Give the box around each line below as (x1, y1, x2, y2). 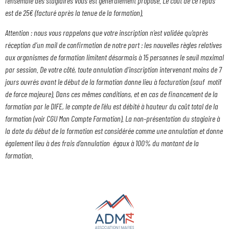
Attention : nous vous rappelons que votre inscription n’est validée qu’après (5, 27, 208, 37)
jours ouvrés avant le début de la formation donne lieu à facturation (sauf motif (5, 76, 221, 86)
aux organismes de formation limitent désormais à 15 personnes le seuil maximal (5, 52, 224, 62)
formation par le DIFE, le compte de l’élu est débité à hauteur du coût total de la (5, 101, 218, 111)
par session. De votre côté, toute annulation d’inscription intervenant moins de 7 (5, 64, 222, 74)
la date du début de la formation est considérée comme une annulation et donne (5, 125, 223, 135)
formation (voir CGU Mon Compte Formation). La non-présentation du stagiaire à (5, 113, 220, 123)
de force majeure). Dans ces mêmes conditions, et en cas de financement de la (5, 88, 218, 99)
